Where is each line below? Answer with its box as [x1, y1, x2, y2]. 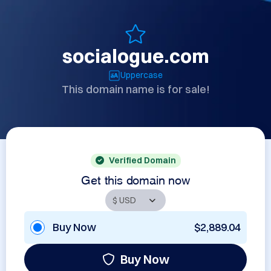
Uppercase [120, 70, 163, 80]
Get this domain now [81, 175, 190, 181]
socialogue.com [62, 44, 209, 68]
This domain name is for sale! [61, 82, 210, 96]
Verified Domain [108, 155, 176, 166]
